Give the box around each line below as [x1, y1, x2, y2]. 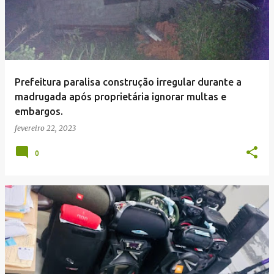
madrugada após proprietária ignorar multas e [15, 91, 226, 102]
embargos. [15, 106, 63, 117]
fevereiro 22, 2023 [15, 124, 76, 133]
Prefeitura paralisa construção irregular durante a [15, 76, 242, 87]
